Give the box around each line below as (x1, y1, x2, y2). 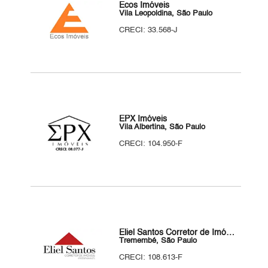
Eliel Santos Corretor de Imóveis (226, 229, 235, 237)
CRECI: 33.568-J (119, 26, 178, 34)
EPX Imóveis (119, 115, 167, 123)
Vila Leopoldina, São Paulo (119, 10, 213, 17)
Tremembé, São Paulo (119, 237, 197, 245)
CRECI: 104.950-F (119, 140, 183, 148)
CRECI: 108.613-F (119, 254, 183, 261)
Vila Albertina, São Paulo (119, 123, 206, 131)
